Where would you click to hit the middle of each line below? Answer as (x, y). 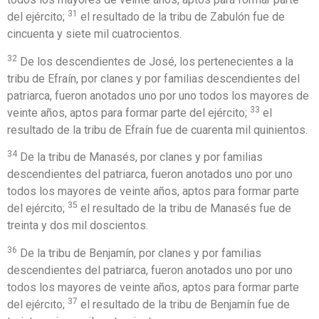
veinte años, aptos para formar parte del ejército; (129, 113)
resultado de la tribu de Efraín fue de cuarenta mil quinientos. (157, 130)
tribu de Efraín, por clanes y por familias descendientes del (153, 78)
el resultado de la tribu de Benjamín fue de (184, 304)
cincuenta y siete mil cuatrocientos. (94, 34)
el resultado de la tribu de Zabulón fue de (181, 17)
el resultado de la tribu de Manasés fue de (184, 209)
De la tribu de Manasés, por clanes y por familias (140, 157)
